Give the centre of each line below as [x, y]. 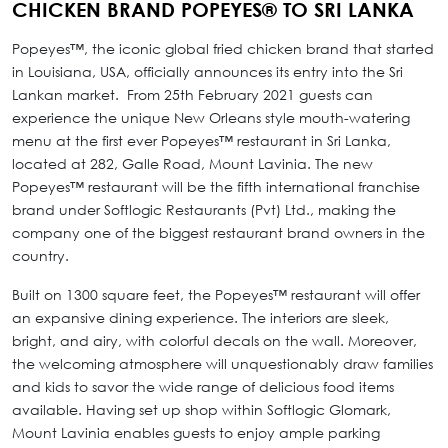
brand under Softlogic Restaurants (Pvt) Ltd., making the [204, 210]
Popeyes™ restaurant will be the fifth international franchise [216, 187]
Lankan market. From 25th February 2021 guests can [192, 95]
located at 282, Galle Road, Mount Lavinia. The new [192, 164]
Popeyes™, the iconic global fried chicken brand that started [223, 49]
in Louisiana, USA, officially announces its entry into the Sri [207, 72]
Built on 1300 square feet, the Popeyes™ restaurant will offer [216, 295]
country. [42, 256]
